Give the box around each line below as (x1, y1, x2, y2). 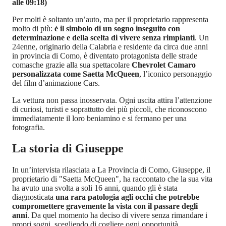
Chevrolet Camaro (132, 60, 196, 69)
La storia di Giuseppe (12, 142, 124, 155)
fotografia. (12, 123, 45, 132)
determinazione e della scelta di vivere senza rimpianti (12, 33, 195, 42)
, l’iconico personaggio (139, 69, 212, 78)
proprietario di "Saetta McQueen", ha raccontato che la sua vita (12, 175, 212, 184)
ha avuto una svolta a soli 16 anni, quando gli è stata (12, 184, 178, 193)
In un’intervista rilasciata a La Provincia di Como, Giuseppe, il (12, 165, 210, 175)
